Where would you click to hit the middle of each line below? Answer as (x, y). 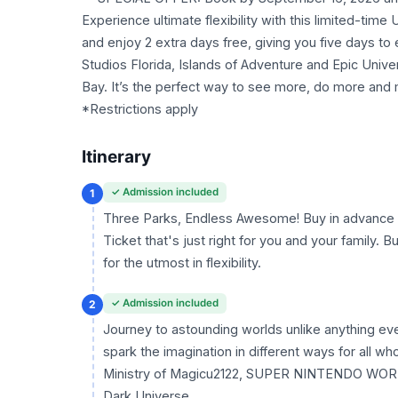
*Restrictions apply (140, 109)
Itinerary (116, 157)
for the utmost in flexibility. (182, 263)
